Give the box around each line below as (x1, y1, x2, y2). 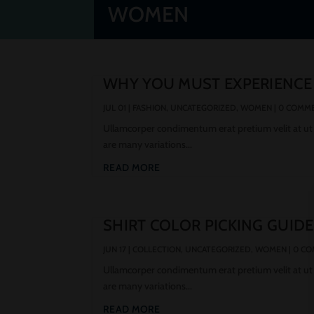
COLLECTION (132, 244, 181, 255)
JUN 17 (103, 244, 126, 255)
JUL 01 (103, 102, 126, 114)
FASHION (132, 102, 166, 114)
